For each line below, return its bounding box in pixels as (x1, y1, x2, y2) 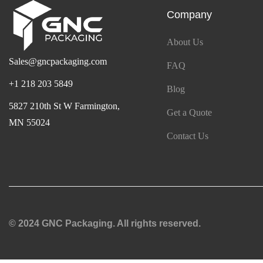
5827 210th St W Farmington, (9, 100, 120, 111)
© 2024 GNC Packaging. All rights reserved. (9, 218, 201, 228)
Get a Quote (166, 107, 212, 118)
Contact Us (166, 131, 208, 141)
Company (166, 9, 212, 21)
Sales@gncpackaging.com (9, 56, 107, 66)
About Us (166, 37, 203, 48)
